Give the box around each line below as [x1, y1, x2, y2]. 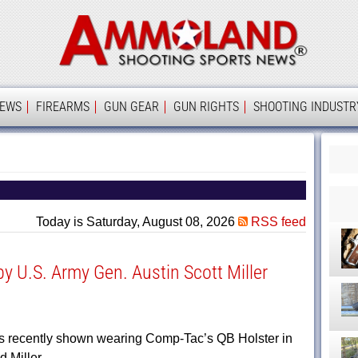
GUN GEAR [103, 99, 159, 114]
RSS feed [247, 215, 306, 229]
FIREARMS [35, 99, 89, 114]
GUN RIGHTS [173, 99, 239, 114]
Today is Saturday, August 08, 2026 [35, 215, 238, 229]
